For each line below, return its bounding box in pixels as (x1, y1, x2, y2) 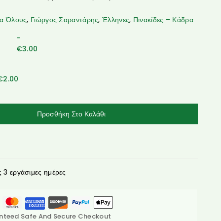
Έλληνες (102, 14, 130, 25)
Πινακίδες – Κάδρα (133, 14, 193, 25)
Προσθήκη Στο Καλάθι (37, 109, 106, 119)
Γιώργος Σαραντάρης (31, 14, 99, 25)
